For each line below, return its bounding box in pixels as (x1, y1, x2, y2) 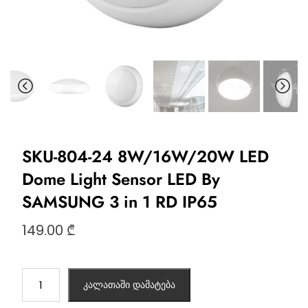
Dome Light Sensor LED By (21, 167, 220, 192)
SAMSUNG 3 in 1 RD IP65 (21, 190, 217, 214)
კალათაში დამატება (82, 278, 175, 292)
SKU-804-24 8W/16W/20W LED (21, 144, 269, 169)
